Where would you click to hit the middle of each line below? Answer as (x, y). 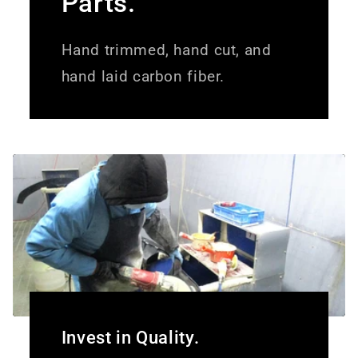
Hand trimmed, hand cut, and (166, 50)
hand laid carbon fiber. (143, 77)
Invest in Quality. (130, 338)
